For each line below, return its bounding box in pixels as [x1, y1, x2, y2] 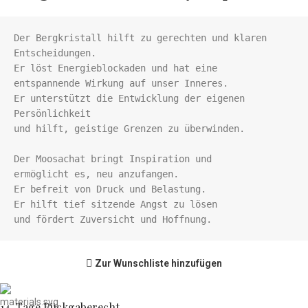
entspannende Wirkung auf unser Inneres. [14, 78, 234, 89]
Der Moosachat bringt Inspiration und [14, 153, 212, 165]
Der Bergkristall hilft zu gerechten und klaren [14, 32, 267, 44]
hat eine [173, 63, 217, 74]
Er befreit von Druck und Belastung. [14, 184, 206, 195]
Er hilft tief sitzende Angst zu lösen [14, 199, 217, 210]
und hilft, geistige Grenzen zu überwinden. [14, 123, 245, 135]
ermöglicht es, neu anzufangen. [14, 168, 179, 180]
